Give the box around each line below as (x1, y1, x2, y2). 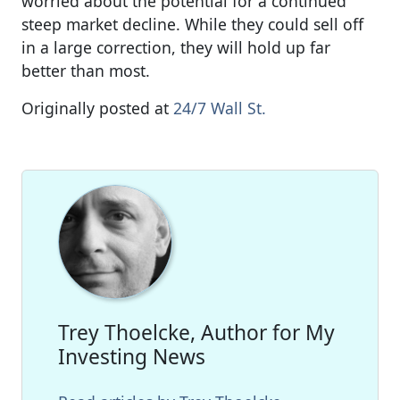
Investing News (58, 342, 205, 371)
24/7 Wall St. (173, 96, 266, 119)
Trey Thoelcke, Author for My (58, 318, 335, 346)
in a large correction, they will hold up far (21, 36, 330, 58)
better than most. (21, 59, 150, 81)
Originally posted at (21, 96, 173, 119)
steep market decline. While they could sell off (21, 12, 363, 35)
